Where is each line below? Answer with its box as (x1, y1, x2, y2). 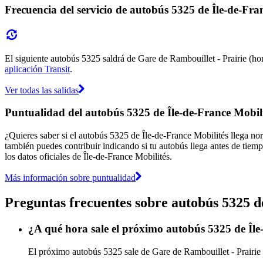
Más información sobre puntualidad (5, 172, 136, 183)
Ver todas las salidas (5, 85, 79, 95)
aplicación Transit (5, 63, 70, 74)
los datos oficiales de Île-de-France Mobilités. (5, 151, 172, 161)
